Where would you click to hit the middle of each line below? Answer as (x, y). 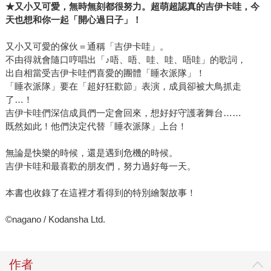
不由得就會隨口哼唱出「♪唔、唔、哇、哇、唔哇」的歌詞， (126, 59)
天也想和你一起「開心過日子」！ (73, 19)
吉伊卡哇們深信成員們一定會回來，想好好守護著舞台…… (123, 113)
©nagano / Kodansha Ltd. (55, 219)
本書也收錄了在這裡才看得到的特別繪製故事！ (100, 192)
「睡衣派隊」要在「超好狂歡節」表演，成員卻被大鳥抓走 (123, 86)
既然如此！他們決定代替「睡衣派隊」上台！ (96, 126)
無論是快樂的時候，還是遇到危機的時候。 (91, 152)
